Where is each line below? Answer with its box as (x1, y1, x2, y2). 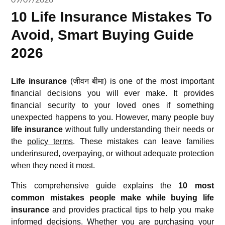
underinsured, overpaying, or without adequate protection (11, 149, 214, 158)
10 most (178, 181, 214, 190)
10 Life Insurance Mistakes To (11, 9, 212, 25)
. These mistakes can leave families (72, 137, 214, 146)
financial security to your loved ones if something (11, 101, 214, 109)
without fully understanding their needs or (63, 125, 214, 134)
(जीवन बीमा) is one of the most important (66, 77, 214, 85)
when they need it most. (11, 161, 95, 170)
